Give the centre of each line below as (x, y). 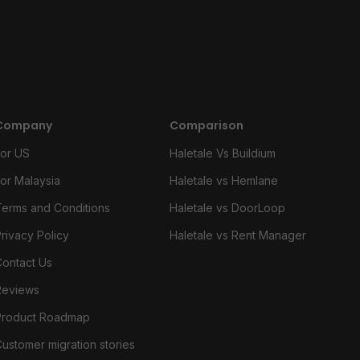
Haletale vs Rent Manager (237, 235)
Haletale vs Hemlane (223, 180)
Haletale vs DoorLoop (227, 208)
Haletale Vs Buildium (222, 153)
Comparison (206, 125)
